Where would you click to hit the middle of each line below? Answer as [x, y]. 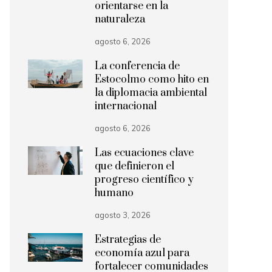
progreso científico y [144, 180]
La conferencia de [137, 66]
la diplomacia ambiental [151, 93]
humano [114, 193]
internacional [126, 106]
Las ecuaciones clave [144, 153]
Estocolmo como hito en [152, 80]
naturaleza [120, 19]
